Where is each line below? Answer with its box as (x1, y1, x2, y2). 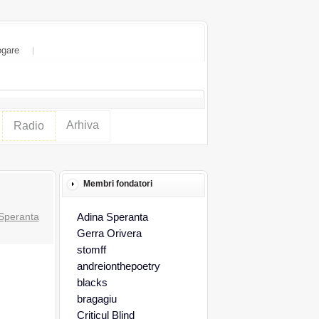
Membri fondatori (83, 179, 152, 189)
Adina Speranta (76, 211, 148, 223)
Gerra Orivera (76, 227, 142, 239)
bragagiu (76, 293, 117, 305)
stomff (76, 244, 106, 256)
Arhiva (66, 119, 99, 131)
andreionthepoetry (76, 260, 160, 272)
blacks (76, 276, 108, 288)
